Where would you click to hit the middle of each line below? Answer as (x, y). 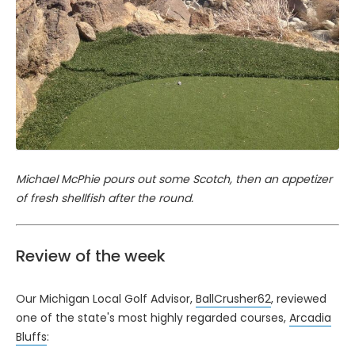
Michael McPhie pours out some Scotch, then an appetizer (174, 179)
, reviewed (299, 298)
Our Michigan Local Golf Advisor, (106, 298)
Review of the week (91, 256)
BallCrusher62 (233, 298)
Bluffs (31, 336)
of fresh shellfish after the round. (105, 198)
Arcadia (310, 317)
